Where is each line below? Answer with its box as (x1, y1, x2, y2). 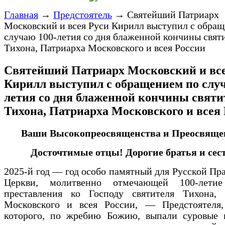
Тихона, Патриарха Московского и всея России (4, 42, 205, 53)
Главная (4, 9, 38, 20)
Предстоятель (53, 9, 112, 20)
